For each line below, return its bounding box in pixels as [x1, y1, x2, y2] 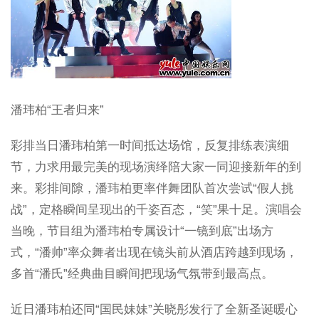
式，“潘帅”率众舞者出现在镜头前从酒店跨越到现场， [11, 246, 298, 259]
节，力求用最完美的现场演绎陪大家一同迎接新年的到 [11, 160, 301, 174]
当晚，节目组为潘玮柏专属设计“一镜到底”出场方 [11, 224, 273, 238]
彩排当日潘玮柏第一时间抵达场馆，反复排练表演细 [11, 139, 289, 152]
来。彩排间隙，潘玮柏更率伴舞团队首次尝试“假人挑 [11, 182, 293, 195]
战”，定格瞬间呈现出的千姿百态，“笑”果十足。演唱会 [11, 203, 302, 216]
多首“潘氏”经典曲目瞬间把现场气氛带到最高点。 [11, 267, 273, 281]
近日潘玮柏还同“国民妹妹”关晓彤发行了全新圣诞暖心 [11, 303, 298, 316]
